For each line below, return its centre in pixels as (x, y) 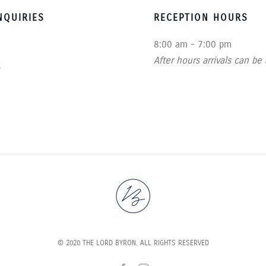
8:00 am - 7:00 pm (193, 45)
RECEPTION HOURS (201, 18)
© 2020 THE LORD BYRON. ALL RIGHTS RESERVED (133, 243)
